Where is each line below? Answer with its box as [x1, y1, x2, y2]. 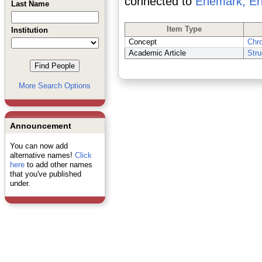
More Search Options [19, 81, 91, 90]
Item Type [166, 25, 202, 33]
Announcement [9, 121, 71, 130]
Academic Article [128, 49, 186, 57]
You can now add [9, 142, 68, 150]
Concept [128, 37, 157, 46]
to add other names [24, 160, 92, 169]
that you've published [9, 170, 81, 178]
